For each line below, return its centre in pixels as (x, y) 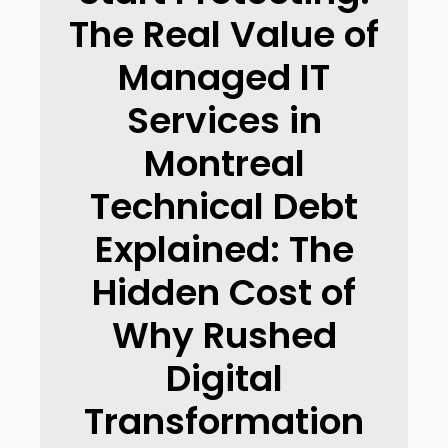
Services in (224, 120)
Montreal (224, 163)
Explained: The (224, 249)
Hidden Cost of (224, 292)
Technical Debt (224, 206)
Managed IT (224, 77)
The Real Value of (224, 34)
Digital (224, 378)
